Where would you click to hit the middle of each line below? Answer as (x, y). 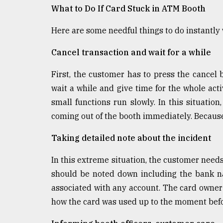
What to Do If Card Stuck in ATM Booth (128, 8)
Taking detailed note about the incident (131, 138)
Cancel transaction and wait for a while (131, 52)
